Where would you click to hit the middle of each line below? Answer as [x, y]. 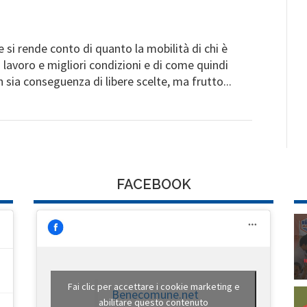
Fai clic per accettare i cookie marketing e [153, 286]
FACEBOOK [153, 185]
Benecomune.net [155, 294]
